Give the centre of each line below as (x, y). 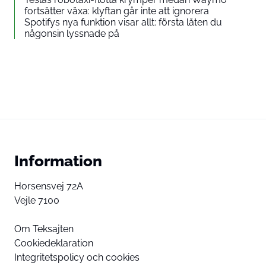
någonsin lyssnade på (72, 33)
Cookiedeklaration (54, 243)
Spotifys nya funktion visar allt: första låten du (123, 22)
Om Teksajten (44, 229)
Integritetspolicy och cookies (77, 257)
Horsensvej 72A (49, 186)
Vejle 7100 (37, 200)
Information (58, 160)
